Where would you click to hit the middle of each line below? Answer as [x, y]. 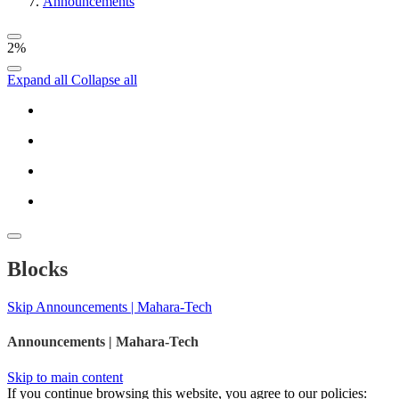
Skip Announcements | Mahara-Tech [110, 307]
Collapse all [104, 80]
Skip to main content [65, 377]
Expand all [39, 80]
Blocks [37, 269]
